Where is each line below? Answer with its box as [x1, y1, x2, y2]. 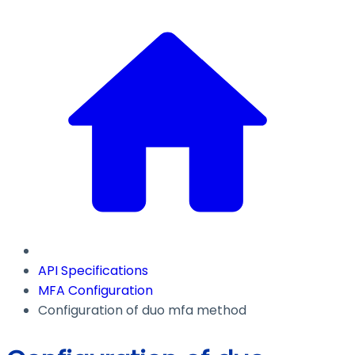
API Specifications [38, 261, 148, 281]
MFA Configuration [38, 281, 153, 300]
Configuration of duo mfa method [38, 301, 246, 320]
